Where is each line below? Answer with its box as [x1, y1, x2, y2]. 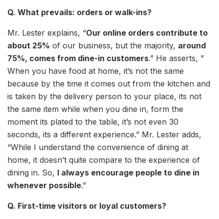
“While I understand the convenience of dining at [7, 142, 188, 152]
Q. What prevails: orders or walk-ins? [7, 7, 152, 17]
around [178, 40, 206, 50]
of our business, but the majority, [50, 40, 178, 50]
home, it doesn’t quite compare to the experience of [7, 154, 200, 165]
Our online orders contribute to [86, 27, 208, 38]
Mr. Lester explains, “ [7, 27, 86, 38]
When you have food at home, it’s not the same [7, 66, 184, 76]
